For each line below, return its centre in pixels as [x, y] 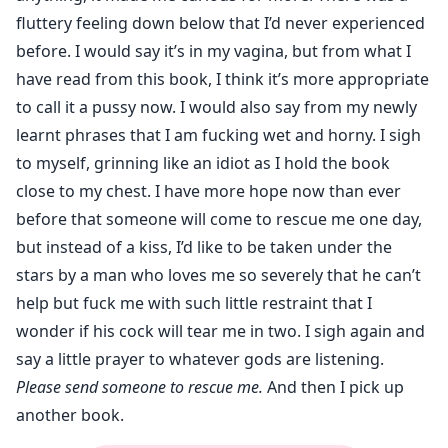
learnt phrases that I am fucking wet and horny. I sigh [218, 135]
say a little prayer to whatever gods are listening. [200, 359]
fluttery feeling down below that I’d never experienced [220, 23]
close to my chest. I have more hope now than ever [208, 191]
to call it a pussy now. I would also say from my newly [216, 107]
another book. [70, 415]
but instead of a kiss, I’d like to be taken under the [204, 247]
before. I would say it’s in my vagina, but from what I [213, 51]
